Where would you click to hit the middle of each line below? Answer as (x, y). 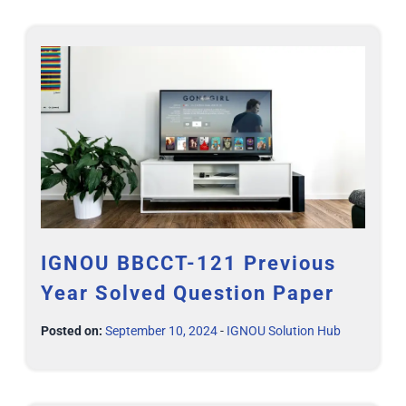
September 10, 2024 (161, 330)
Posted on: (72, 330)
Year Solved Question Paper (188, 293)
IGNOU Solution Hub (284, 330)
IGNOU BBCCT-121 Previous (188, 263)
